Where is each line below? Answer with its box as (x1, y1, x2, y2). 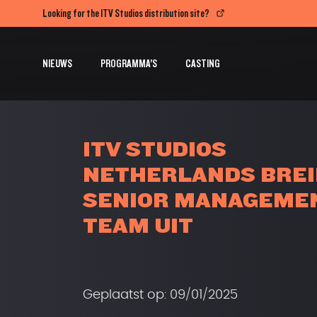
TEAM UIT (83, 212, 193, 238)
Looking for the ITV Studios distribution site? (42, 6, 209, 20)
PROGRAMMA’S (100, 57, 157, 70)
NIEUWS (42, 57, 72, 70)
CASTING (185, 57, 220, 70)
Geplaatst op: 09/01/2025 (83, 289, 238, 301)
